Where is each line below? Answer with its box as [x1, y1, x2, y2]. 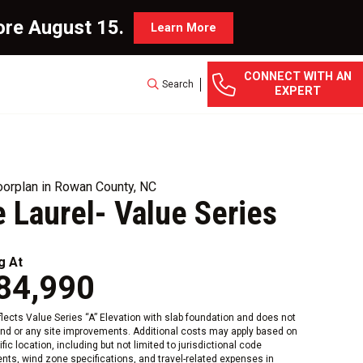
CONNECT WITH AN [244, 70, 352, 83]
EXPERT [275, 84, 322, 98]
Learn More [150, 20, 216, 35]
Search [162, 78, 194, 90]
